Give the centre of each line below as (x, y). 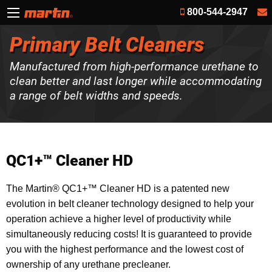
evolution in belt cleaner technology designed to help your (130, 203)
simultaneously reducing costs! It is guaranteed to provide (129, 234)
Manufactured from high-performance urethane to (134, 67)
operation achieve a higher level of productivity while (119, 219)
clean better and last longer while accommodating (136, 81)
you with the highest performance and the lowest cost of (125, 249)
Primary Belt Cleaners (107, 44)
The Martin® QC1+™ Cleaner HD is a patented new (118, 188)
